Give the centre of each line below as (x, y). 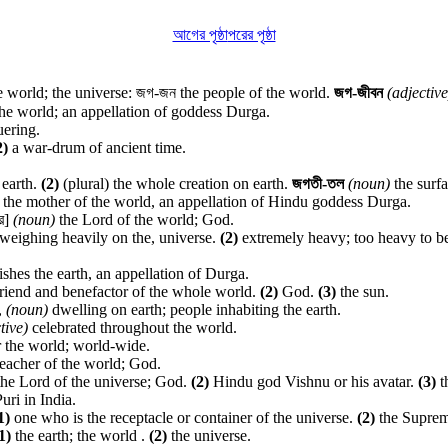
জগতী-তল (320, 183)
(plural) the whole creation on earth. (175, 183)
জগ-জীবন (360, 92)
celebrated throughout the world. (132, 327)
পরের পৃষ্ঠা (251, 34)
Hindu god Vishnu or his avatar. (313, 381)
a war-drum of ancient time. (97, 147)
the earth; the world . (80, 435)
